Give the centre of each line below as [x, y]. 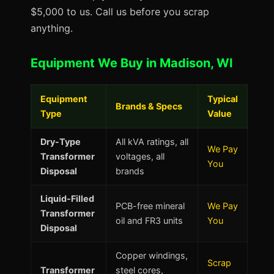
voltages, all [140, 156]
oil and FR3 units [149, 220]
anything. [52, 28]
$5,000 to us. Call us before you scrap [120, 12]
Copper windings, [152, 255]
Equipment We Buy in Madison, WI [132, 63]
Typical [223, 99]
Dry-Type [61, 142]
